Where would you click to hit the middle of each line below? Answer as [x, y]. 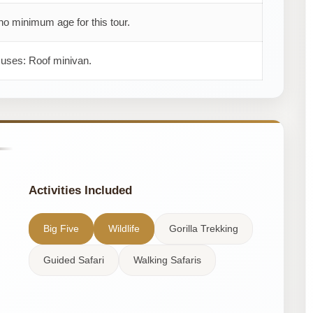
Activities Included [80, 190]
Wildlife [124, 228]
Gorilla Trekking [203, 228]
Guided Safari [73, 260]
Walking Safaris [167, 260]
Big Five [61, 228]
